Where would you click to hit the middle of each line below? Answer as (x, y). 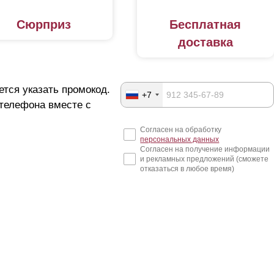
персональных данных (180, 140)
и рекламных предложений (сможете (205, 159)
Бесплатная (206, 25)
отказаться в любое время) (187, 169)
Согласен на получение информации (205, 150)
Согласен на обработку (181, 130)
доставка (205, 43)
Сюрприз (44, 25)
